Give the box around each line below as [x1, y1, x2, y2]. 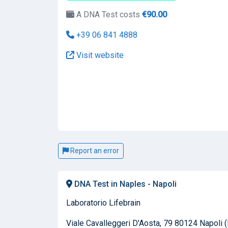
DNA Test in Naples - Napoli [72, 179, 177, 189]
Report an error [69, 146, 119, 155]
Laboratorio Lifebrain [66, 197, 140, 208]
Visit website [74, 50, 124, 60]
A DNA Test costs [74, 9, 140, 19]
